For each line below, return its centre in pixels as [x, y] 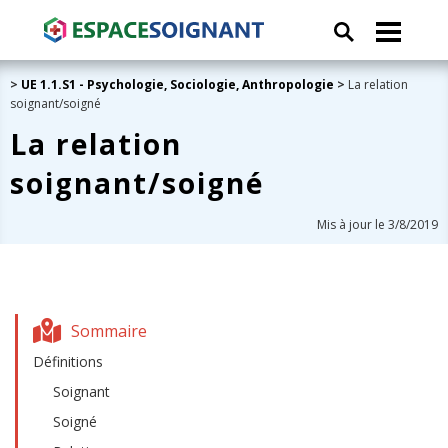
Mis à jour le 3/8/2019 [377, 224]
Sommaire [109, 330]
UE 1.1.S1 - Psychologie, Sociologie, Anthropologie [177, 84]
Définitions [68, 361]
